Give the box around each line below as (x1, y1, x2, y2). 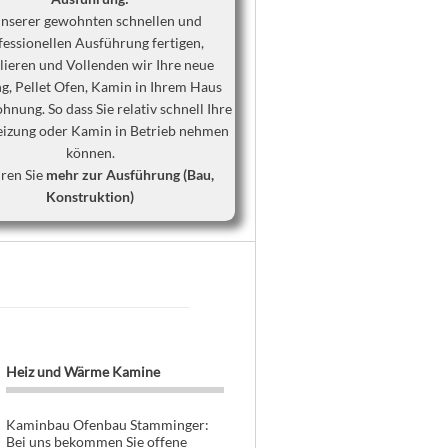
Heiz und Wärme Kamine (5, 363, 160, 380)
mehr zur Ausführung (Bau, (45, 166, 214, 183)
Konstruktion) (46, 188, 134, 205)
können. (65, 144, 115, 161)
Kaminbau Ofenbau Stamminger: (5, 416, 209, 433)
